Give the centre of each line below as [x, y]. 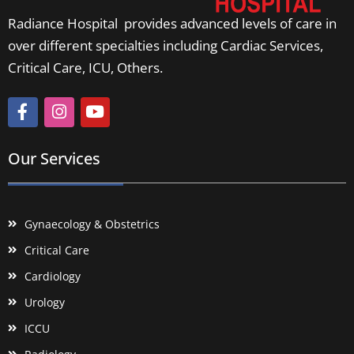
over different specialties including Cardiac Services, [166, 45]
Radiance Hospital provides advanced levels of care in [172, 23]
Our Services [54, 158]
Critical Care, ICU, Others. [85, 67]
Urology [45, 302]
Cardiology [53, 276]
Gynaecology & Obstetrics [92, 224]
